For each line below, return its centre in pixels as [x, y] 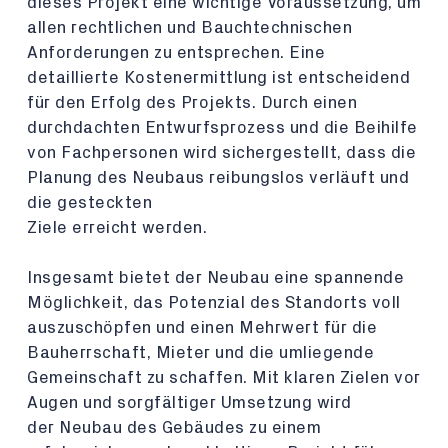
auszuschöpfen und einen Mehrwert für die [202, 327]
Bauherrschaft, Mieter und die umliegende [200, 352]
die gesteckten [89, 202]
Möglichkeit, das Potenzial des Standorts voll [214, 302]
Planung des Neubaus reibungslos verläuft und [218, 177]
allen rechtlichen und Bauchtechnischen [189, 27]
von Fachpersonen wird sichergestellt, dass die [221, 152]
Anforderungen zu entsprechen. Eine [176, 52]
